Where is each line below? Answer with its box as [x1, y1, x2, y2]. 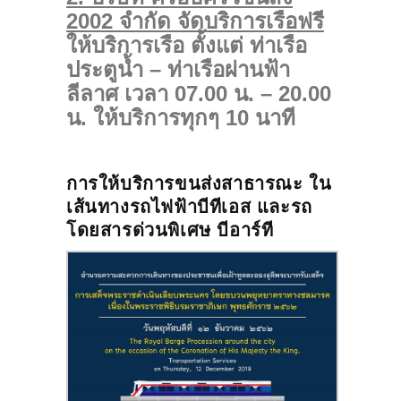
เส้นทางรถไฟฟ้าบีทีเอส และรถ [66, 196, 312, 217]
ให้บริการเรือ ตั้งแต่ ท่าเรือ [66, 32, 307, 57]
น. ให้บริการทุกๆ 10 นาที [66, 105, 295, 130]
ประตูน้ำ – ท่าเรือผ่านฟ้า [66, 56, 290, 81]
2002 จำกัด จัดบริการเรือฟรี [66, 8, 324, 33]
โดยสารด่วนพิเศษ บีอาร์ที [66, 219, 274, 240]
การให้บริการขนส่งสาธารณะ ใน [66, 173, 332, 193]
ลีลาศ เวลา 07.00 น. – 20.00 [66, 81, 331, 106]
